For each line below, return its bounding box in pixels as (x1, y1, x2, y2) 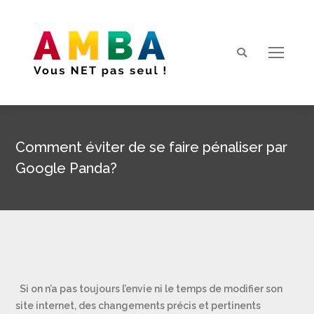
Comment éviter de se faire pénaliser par (15, 139, 288, 156)
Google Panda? (15, 160, 118, 177)
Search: (235, 49, 269, 60)
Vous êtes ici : (156, 182, 219, 193)
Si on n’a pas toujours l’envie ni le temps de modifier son (15, 283, 283, 294)
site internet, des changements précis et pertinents (15, 300, 261, 311)
